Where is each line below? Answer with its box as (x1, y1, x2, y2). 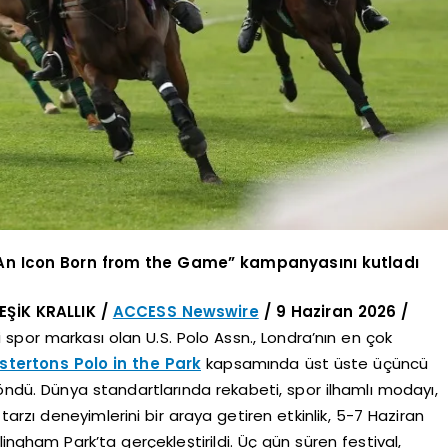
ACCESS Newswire (112, 300, 259, 322)
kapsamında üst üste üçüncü (206, 352, 429, 374)
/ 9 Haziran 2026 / (258, 300, 409, 322)
